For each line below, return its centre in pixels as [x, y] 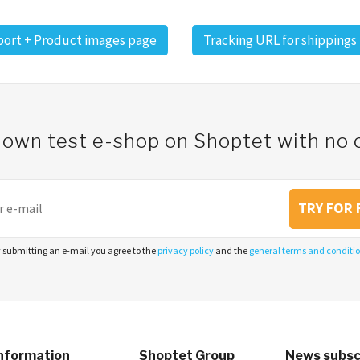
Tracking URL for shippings [280, 40]
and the [231, 251]
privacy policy [186, 251]
